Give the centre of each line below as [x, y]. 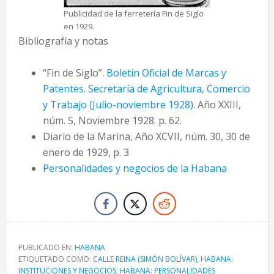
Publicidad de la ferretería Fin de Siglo [133, 13]
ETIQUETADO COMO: [55, 259]
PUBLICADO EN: [46, 247]
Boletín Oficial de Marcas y [166, 73]
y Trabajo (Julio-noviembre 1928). [119, 105]
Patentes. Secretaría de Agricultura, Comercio [146, 89]
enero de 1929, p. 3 [86, 152]
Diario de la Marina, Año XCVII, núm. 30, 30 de [146, 136]
